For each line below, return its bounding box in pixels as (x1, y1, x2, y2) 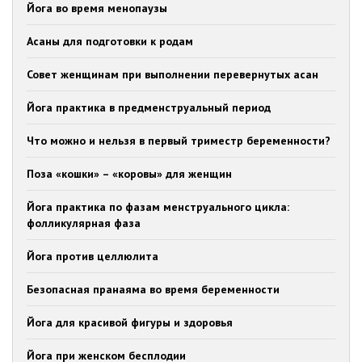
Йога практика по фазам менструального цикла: (27, 200, 289, 214)
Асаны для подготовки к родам (27, 34, 193, 48)
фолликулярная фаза (27, 216, 141, 230)
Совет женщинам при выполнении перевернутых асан (27, 67, 318, 82)
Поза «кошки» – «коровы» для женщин (27, 166, 232, 181)
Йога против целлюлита (27, 249, 158, 263)
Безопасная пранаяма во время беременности (27, 282, 280, 297)
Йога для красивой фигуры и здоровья (27, 315, 233, 330)
